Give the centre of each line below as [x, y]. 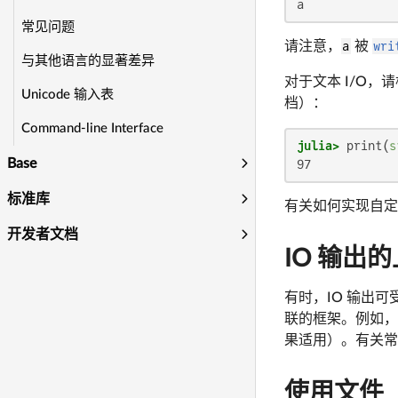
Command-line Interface [93, 128]
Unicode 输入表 [68, 95]
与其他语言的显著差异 [88, 61]
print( [364, 145]
